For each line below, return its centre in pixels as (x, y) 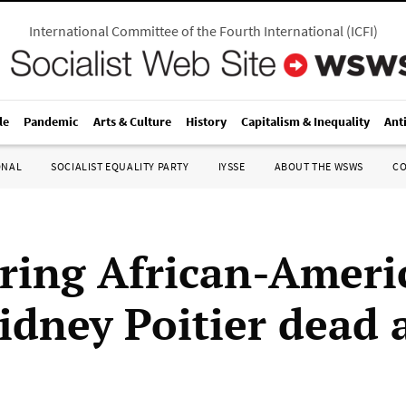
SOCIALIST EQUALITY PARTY (120, 166)
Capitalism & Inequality (305, 121)
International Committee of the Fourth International (186, 31)
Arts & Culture (132, 121)
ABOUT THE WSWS (319, 166)
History (206, 121)
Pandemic (51, 121)
